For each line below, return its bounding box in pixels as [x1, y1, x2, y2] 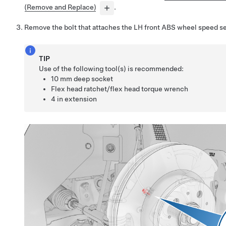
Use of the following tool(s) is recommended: [39, 64, 184, 73]
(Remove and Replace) [24, 3, 96, 12]
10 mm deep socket [51, 74, 114, 83]
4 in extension [51, 94, 97, 103]
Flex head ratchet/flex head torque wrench [51, 84, 189, 93]
